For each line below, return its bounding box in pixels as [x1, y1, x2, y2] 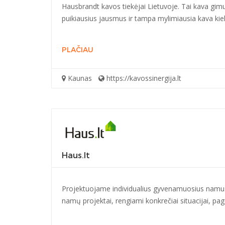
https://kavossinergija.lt [104, 73, 181, 83]
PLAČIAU [62, 45, 93, 55]
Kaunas [66, 73, 92, 83]
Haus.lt [62, 150, 90, 161]
